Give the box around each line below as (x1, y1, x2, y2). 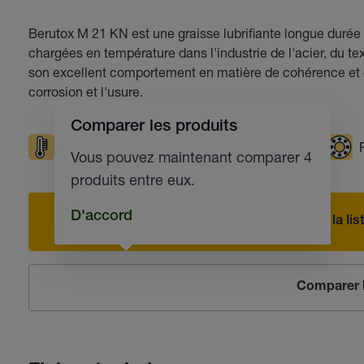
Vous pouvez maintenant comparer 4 (70, 148, 312, 166)
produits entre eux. (70, 171, 195, 188)
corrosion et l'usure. (28, 84, 143, 99)
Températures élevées (60, 139, 189, 154)
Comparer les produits (70, 119, 237, 136)
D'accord (70, 210, 132, 224)
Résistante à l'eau (221, 139, 327, 154)
